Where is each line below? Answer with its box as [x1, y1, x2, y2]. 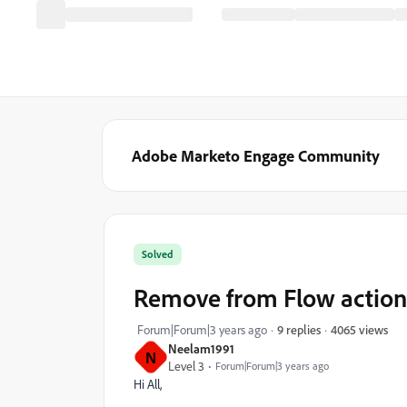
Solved [142, 247, 174, 261]
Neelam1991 [168, 341, 234, 356]
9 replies [277, 322, 321, 337]
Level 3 [168, 358, 204, 373]
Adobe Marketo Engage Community [132, 145, 380, 165]
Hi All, [134, 376, 162, 392]
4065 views [331, 321, 388, 337]
